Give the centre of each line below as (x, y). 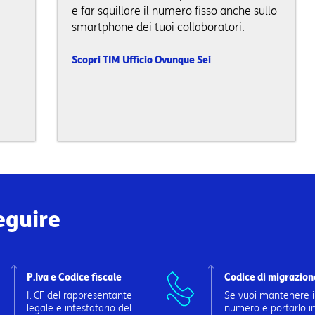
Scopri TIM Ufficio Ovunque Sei (141, 60)
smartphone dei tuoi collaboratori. (158, 27)
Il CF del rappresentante (80, 296)
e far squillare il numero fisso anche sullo (174, 11)
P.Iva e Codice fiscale (75, 278)
